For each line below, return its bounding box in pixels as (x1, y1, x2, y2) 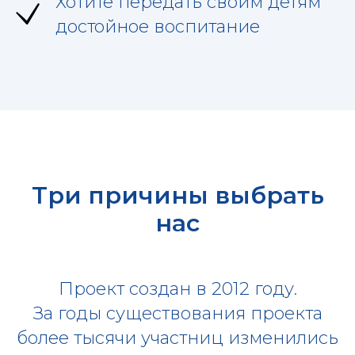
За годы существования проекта (32, 302, 323, 324)
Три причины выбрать (31, 180, 324, 210)
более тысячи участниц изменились (17, 326, 338, 349)
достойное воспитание (55, 15, 260, 37)
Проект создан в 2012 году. (58, 277, 297, 300)
